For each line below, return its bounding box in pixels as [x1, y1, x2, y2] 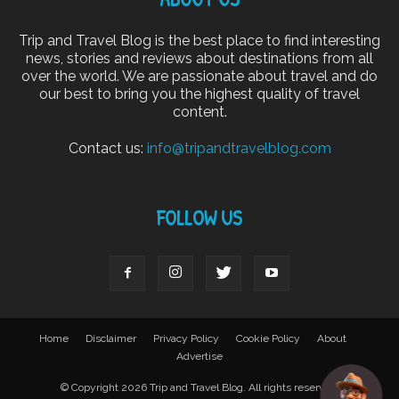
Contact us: [68, 140, 147, 158]
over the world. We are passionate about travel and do [21, 68, 378, 85]
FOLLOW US [157, 204, 242, 232]
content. [172, 103, 227, 121]
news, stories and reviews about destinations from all [26, 50, 373, 68]
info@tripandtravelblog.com [146, 140, 331, 158]
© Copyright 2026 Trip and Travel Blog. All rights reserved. [60, 381, 339, 395]
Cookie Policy [235, 332, 300, 346]
